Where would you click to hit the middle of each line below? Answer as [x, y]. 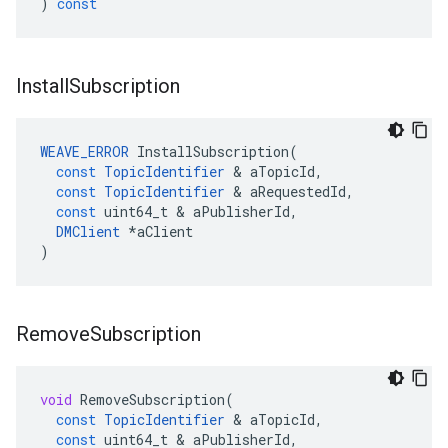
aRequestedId [298, 191]
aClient [165, 231]
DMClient [88, 231]
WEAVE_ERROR [84, 151]
